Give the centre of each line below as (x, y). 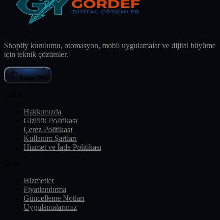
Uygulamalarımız (50, 207)
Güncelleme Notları (54, 198)
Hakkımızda (42, 112)
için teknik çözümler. (36, 55)
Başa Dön (34, 78)
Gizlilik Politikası (50, 121)
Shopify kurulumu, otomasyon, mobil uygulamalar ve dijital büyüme (110, 46)
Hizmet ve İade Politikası (62, 147)
